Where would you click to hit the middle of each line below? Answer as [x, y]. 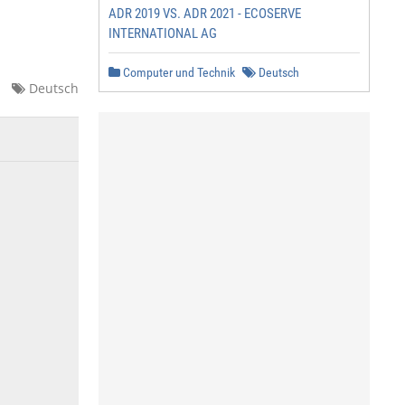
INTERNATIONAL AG [163, 33]
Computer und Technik [178, 72]
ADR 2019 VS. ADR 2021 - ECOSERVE [205, 14]
